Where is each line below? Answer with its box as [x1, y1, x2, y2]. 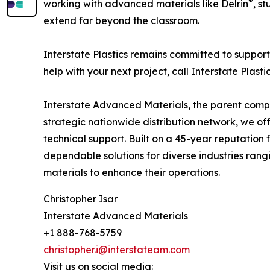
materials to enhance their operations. [43, 166, 220, 179]
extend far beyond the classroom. [43, 14, 199, 27]
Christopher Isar [43, 193, 118, 206]
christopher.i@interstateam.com [43, 243, 190, 256]
